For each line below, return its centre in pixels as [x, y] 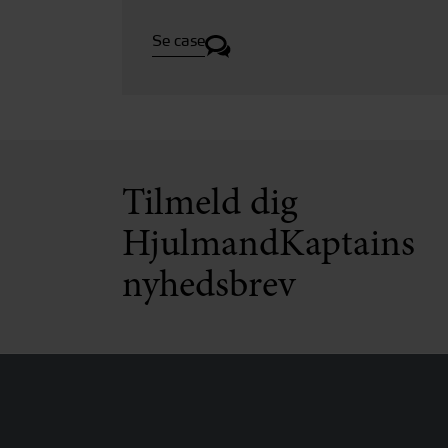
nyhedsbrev [209, 287]
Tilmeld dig [210, 205]
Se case [178, 41]
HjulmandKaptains [268, 246]
